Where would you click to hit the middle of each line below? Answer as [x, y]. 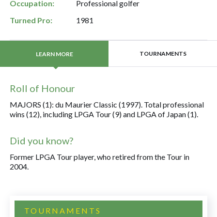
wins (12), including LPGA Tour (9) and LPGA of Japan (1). [104, 114]
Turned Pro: [31, 20]
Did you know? [41, 140]
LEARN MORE [54, 54]
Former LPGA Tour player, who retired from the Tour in [100, 157]
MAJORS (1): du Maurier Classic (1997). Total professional [107, 104]
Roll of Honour [42, 88]
